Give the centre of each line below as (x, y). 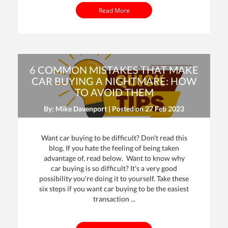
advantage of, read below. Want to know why (114, 158)
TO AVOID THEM (114, 92)
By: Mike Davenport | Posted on (94, 108)
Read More (114, 10)
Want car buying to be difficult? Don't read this (114, 137)
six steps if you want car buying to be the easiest (114, 188)
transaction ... (114, 198)
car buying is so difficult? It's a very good (114, 168)
